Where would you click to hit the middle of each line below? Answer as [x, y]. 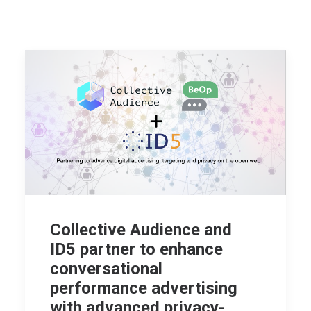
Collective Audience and [141, 229]
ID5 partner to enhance [136, 249]
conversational [106, 268]
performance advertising [144, 288]
